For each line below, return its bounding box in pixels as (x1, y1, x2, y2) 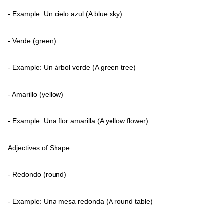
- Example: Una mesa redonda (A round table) (8, 197, 153, 205)
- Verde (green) (8, 37, 56, 45)
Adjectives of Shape (8, 144, 70, 152)
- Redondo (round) (8, 170, 66, 178)
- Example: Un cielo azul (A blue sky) (8, 10, 122, 18)
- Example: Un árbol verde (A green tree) (8, 63, 136, 71)
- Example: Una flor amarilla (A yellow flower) (8, 117, 148, 125)
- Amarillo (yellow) (8, 90, 63, 98)
